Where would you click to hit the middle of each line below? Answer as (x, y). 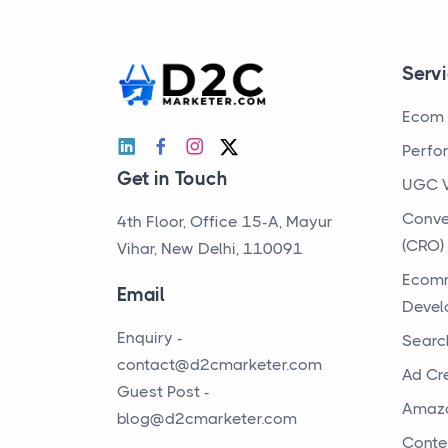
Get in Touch (172, 178)
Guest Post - (163, 391)
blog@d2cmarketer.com (207, 418)
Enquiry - (150, 337)
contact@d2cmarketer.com (219, 364)
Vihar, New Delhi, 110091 (210, 248)
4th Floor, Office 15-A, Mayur (225, 221)
